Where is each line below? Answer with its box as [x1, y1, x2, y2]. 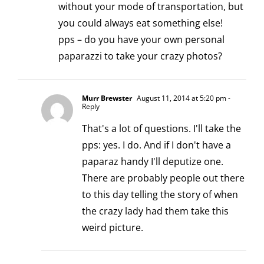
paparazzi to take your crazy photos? [58, 49, 222, 62]
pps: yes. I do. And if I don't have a [82, 138, 231, 151]
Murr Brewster [82, 93, 132, 103]
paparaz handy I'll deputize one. [82, 154, 223, 168]
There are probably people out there [82, 171, 245, 184]
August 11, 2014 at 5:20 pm [135, 93, 226, 103]
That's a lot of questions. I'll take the [82, 121, 241, 135]
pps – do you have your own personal [58, 32, 225, 46]
